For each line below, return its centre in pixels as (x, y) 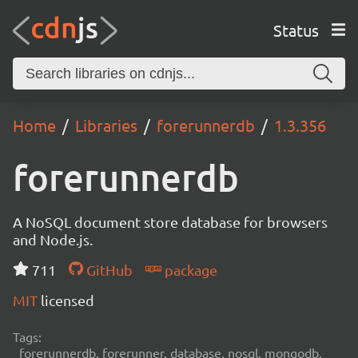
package (189, 270)
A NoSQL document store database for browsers (170, 222)
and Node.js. (53, 239)
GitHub (107, 270)
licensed (68, 300)
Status (296, 30)
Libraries (106, 125)
